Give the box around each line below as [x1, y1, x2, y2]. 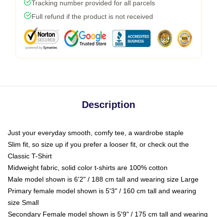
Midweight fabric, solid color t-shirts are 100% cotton [8, 163, 168, 171]
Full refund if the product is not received [31, 12, 153, 20]
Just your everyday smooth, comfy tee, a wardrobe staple [8, 128, 184, 137]
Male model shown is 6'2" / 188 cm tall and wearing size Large [8, 175, 199, 183]
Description [82, 99, 135, 110]
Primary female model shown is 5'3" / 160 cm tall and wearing [8, 186, 196, 195]
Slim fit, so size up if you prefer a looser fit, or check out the [8, 140, 189, 148]
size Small [8, 198, 39, 206]
